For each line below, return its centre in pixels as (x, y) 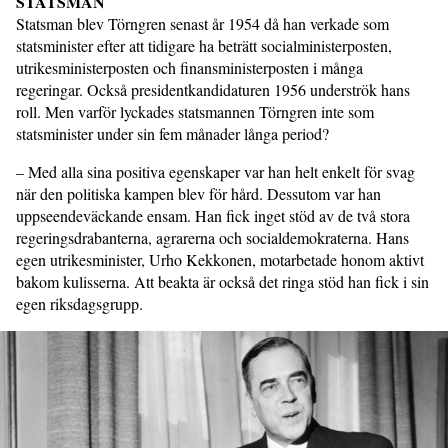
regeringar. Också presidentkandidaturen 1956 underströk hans (213, 90)
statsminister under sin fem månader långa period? (172, 134)
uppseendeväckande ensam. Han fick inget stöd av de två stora (213, 216)
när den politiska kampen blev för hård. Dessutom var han (198, 194)
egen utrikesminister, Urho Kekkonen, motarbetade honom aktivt (220, 260)
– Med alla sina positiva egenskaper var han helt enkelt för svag (215, 172)
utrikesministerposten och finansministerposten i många (189, 68)
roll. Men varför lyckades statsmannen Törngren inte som (195, 112)
